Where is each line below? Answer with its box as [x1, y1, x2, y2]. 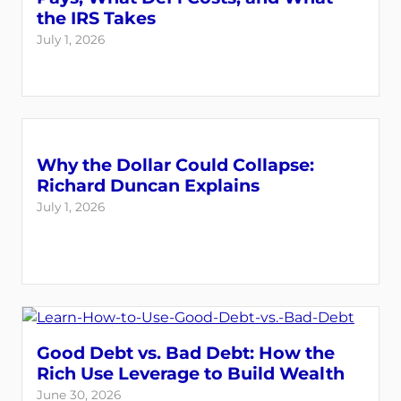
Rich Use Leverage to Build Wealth [37, 363, 345, 384]
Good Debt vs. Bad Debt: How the [37, 342, 335, 363]
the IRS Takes [37, 7, 156, 29]
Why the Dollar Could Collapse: [37, 154, 314, 175]
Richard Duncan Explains [37, 175, 260, 196]
